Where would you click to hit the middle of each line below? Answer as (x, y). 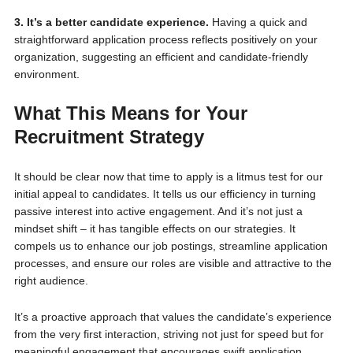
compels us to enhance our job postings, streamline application (171, 246)
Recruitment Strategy (109, 137)
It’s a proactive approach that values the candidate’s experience (173, 317)
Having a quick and (259, 22)
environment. (46, 74)
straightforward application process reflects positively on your (165, 39)
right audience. (52, 281)
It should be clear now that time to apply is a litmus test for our (168, 176)
